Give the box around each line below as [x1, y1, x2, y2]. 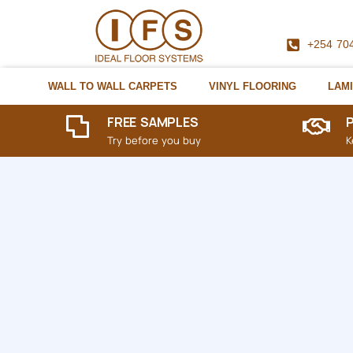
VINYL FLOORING [208, 80, 296, 93]
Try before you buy [107, 132, 201, 147]
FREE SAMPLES [107, 113, 199, 131]
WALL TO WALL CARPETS [47, 80, 177, 93]
